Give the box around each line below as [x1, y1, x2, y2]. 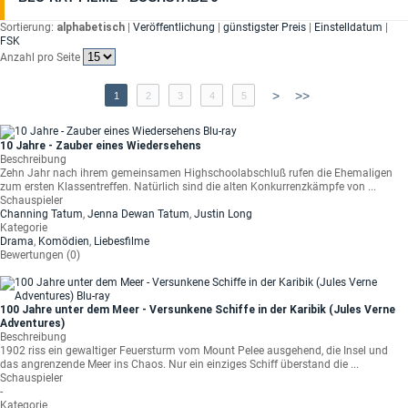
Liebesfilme [94, 235, 149, 248]
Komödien [38, 235, 89, 248]
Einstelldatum [314, 21, 382, 34]
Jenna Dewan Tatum [87, 208, 189, 220]
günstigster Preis [223, 21, 306, 34]
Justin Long [194, 208, 252, 220]
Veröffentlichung [133, 21, 215, 34]
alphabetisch [56, 21, 125, 34]
